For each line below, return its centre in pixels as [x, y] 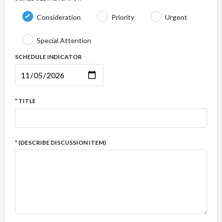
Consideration [59, 17]
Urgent [176, 17]
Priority [123, 17]
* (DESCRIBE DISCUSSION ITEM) [60, 143]
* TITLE [25, 101]
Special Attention [64, 41]
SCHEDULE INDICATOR [48, 57]
